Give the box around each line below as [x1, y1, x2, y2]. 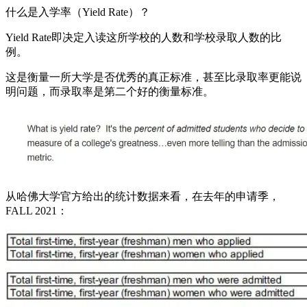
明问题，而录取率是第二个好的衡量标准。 [5, 85, 214, 97]
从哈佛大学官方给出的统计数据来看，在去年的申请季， [5, 190, 280, 202]
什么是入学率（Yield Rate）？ [5, 5, 150, 18]
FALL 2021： [5, 204, 68, 217]
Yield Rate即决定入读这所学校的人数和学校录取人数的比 [5, 31, 282, 43]
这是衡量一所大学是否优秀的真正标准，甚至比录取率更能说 [5, 71, 302, 83]
